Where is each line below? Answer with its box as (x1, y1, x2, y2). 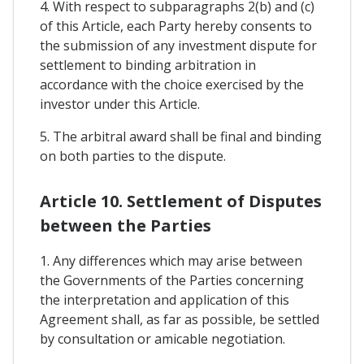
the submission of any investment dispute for (40, 37, 317, 55)
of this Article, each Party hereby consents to (40, 17, 312, 36)
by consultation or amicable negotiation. (40, 330, 285, 349)
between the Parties (40, 214, 211, 237)
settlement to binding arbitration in (40, 56, 256, 75)
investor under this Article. (40, 95, 200, 114)
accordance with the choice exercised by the (40, 76, 304, 94)
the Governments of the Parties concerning (40, 271, 304, 290)
